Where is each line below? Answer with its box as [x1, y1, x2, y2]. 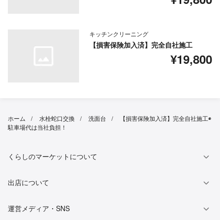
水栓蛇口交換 [39, 114, 75, 123]
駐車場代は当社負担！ [8, 123, 67, 132]
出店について [8, 177, 49, 188]
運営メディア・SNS [8, 203, 70, 214]
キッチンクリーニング [89, 29, 148, 38]
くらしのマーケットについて [8, 151, 97, 162]
